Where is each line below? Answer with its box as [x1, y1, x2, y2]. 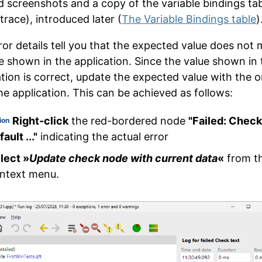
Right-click [12, 114, 68, 127]
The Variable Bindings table [122, 12, 256, 25]
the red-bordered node [68, 114, 188, 127]
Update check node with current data [29, 151, 218, 164]
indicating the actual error [37, 130, 168, 143]
